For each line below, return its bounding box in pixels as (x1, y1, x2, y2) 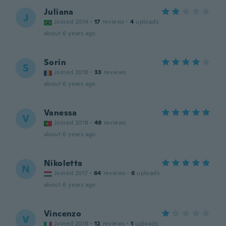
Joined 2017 (54, 169, 88, 177)
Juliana (44, 7, 74, 17)
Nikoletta (44, 158, 83, 168)
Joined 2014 (54, 18, 89, 26)
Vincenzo (44, 208, 82, 219)
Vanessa (44, 107, 77, 118)
